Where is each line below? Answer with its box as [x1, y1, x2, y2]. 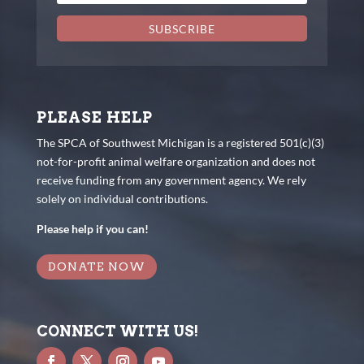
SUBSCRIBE [148, 21, 215, 36]
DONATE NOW [47, 259, 145, 273]
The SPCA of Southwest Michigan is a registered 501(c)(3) [36, 135, 324, 149]
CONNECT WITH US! [36, 323, 198, 340]
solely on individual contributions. [36, 191, 208, 206]
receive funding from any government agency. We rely [36, 172, 306, 187]
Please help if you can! [36, 221, 149, 236]
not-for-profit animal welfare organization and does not [36, 154, 315, 168]
